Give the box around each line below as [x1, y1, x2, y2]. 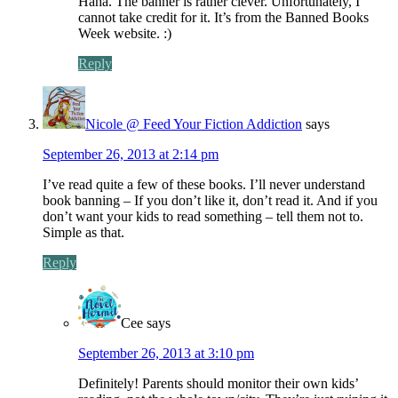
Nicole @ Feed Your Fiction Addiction [85, 115, 302, 131]
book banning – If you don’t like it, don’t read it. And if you [43, 192, 378, 208]
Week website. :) [78, 25, 171, 41]
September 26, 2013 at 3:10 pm [78, 345, 254, 361]
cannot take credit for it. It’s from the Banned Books [78, 9, 369, 25]
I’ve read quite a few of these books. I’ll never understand [43, 176, 365, 192]
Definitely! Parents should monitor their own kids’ [78, 375, 358, 391]
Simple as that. [43, 224, 124, 240]
